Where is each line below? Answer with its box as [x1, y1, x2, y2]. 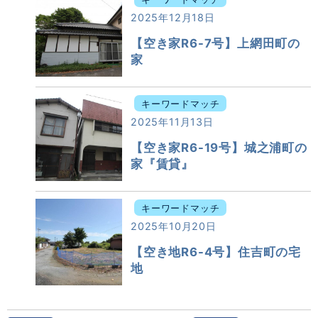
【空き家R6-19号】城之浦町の [131, 141, 307, 155]
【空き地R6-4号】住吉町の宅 [131, 245, 301, 260]
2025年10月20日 [131, 220, 216, 232]
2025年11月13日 [131, 116, 214, 128]
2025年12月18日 [131, 11, 215, 23]
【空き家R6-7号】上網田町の [131, 36, 300, 51]
